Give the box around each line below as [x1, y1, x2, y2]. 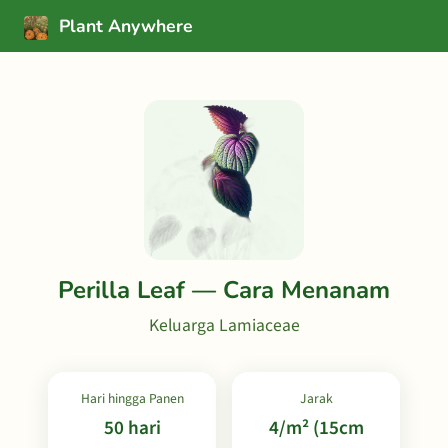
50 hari [103, 414, 161, 442]
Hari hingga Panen [80, 389, 184, 408]
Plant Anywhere [54, 14, 193, 38]
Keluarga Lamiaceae [148, 313, 300, 338]
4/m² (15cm [268, 414, 364, 442]
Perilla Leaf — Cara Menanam [58, 274, 390, 306]
